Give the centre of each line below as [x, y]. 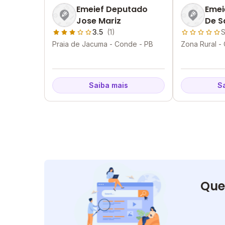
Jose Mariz [99, 21]
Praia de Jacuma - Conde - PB [103, 44]
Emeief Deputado [112, 9]
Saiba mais [108, 85]
